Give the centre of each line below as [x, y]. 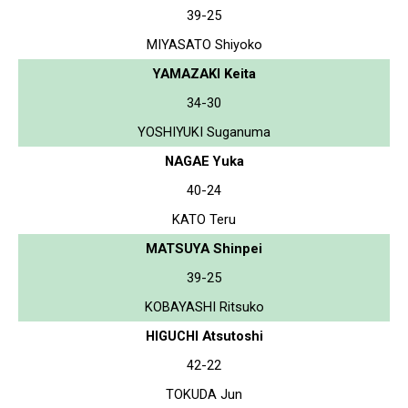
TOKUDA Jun [204, 394]
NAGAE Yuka [204, 161]
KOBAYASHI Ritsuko [204, 306]
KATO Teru [204, 219]
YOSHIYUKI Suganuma [204, 132]
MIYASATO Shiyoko [204, 44]
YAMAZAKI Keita [204, 73]
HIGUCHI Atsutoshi [204, 336]
